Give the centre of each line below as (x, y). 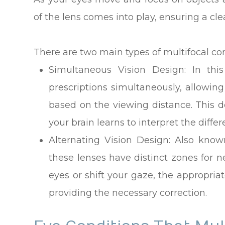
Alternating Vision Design (109, 140)
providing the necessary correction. (128, 193)
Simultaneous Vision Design (117, 70)
